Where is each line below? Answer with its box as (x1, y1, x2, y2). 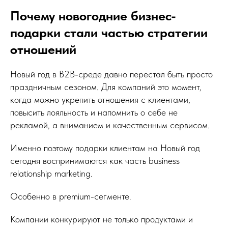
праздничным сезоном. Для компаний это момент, (10, 81, 202, 92)
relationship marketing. (10, 168, 93, 179)
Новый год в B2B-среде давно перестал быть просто (10, 69, 213, 79)
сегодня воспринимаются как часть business (10, 155, 180, 166)
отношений (10, 41, 76, 57)
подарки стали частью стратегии (10, 24, 208, 40)
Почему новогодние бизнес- (10, 8, 176, 23)
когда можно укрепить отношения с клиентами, (10, 94, 190, 105)
